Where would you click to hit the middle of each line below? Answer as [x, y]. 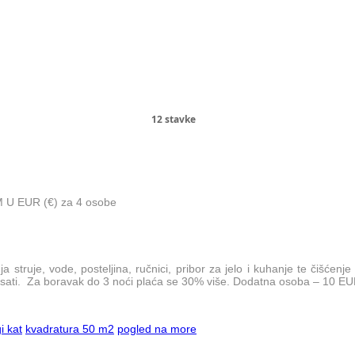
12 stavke [174, 119]
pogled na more [157, 328]
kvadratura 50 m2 [70, 328]
